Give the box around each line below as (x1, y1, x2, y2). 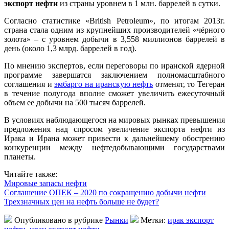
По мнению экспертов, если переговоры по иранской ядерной (4, 61, 225, 70)
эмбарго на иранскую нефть (54, 79, 153, 88)
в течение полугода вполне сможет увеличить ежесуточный (4, 88, 225, 98)
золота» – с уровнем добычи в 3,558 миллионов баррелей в (4, 34, 225, 43)
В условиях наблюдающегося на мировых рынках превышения (4, 115, 225, 124)
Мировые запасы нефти (4, 178, 87, 188)
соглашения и (4, 79, 55, 88)
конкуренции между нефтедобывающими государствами (4, 143, 225, 152)
